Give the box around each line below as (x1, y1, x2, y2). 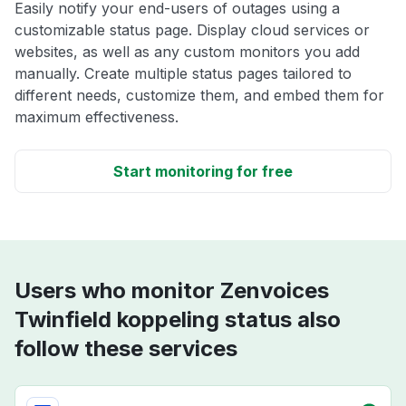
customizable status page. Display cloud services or (14, 21, 370, 40)
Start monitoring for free (113, 162, 293, 181)
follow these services (14, 335, 237, 362)
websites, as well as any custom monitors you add (14, 43, 360, 62)
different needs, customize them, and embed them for (14, 86, 384, 105)
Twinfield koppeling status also (14, 306, 341, 333)
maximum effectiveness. (14, 108, 179, 127)
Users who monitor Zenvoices (14, 277, 329, 304)
